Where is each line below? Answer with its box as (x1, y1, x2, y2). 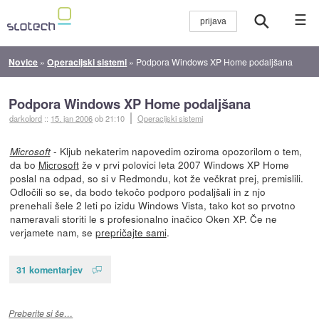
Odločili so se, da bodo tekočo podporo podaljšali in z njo (9, 184, 266, 199)
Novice (9, 55, 38, 68)
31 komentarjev (16, 262, 83, 276)
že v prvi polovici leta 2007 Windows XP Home (78, 157, 289, 172)
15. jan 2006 (51, 112, 93, 124)
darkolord (9, 112, 43, 124)
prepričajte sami (95, 224, 167, 239)
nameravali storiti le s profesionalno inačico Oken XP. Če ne (9, 211, 277, 226)
